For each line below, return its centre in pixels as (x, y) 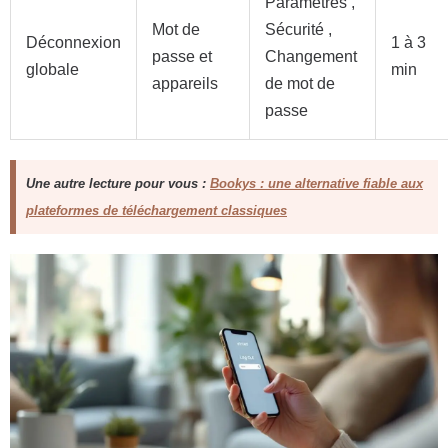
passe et (182, 56)
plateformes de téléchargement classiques (156, 210)
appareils (185, 83)
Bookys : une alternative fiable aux (316, 183)
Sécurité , (298, 29)
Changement (311, 56)
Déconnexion (73, 42)
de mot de (300, 83)
